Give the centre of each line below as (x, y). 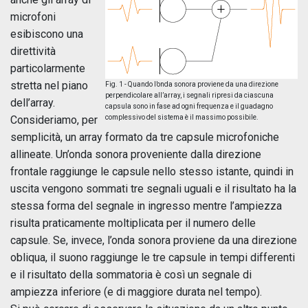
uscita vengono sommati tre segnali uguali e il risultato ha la (153, 189)
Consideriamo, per (54, 120)
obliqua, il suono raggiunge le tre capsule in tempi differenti (153, 257)
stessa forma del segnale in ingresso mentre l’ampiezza (146, 206)
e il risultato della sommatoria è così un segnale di (131, 275)
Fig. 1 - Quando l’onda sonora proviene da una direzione (192, 84)
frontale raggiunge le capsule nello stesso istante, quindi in (152, 172)
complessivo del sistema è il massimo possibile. (182, 117)
